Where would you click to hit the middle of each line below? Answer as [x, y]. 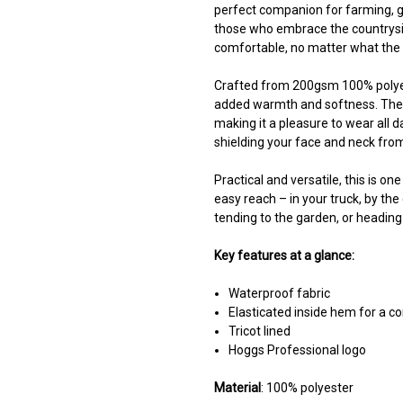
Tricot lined [260, 331]
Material [237, 388]
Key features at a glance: [284, 256]
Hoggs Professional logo [298, 350]
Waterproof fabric [280, 294]
